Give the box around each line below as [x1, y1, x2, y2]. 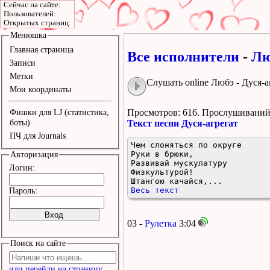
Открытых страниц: [4, 19, 71, 27]
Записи [9, 58, 36, 68]
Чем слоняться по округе [131, 140, 246, 149]
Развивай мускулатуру [131, 158, 232, 168]
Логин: [8, 163, 35, 173]
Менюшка [10, 30, 46, 40]
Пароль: [8, 186, 37, 196]
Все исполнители [127, 48, 239, 64]
